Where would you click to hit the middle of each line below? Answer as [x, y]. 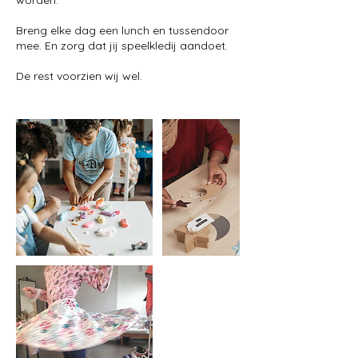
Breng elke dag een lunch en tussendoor [122, 30]
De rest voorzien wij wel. [79, 76]
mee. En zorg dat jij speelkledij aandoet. [122, 46]
